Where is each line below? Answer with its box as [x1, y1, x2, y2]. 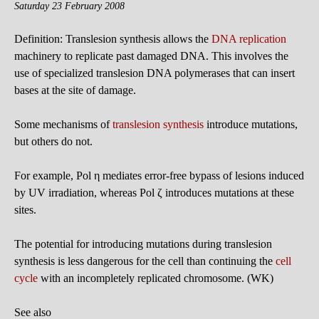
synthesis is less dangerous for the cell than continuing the [14, 254, 276, 267]
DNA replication [211, 32, 286, 45]
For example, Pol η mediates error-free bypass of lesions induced [14, 169, 304, 182]
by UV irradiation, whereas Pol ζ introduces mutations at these [14, 186, 294, 199]
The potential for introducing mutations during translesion [14, 237, 272, 250]
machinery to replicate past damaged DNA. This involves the [14, 49, 288, 62]
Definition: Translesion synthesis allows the [14, 32, 211, 45]
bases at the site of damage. [14, 83, 136, 96]
